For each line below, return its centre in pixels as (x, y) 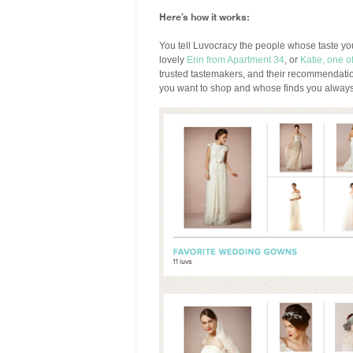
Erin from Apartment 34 (236, 60)
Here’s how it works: (204, 16)
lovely (173, 60)
